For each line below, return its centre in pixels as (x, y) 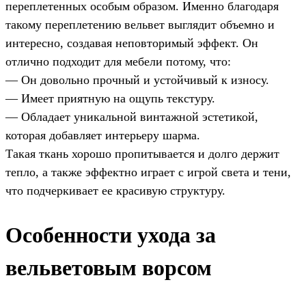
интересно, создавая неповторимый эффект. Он (132, 43)
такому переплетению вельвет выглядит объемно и (140, 25)
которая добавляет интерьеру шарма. (103, 136)
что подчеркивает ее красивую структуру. (115, 191)
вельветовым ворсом (109, 267)
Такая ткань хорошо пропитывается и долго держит (142, 154)
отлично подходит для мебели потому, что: (118, 62)
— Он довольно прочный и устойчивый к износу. (137, 80)
